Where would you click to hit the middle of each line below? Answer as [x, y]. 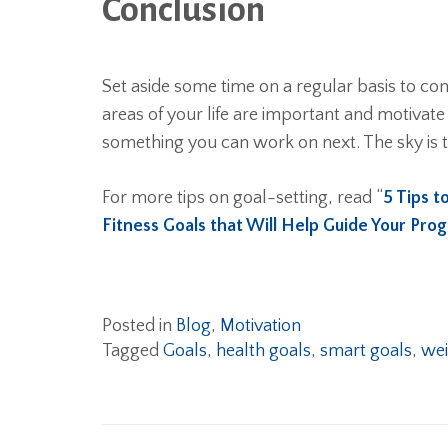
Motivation [260, 326]
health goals [263, 351]
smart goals [366, 351]
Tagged [132, 351]
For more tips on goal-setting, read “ [242, 198]
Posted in [139, 326]
